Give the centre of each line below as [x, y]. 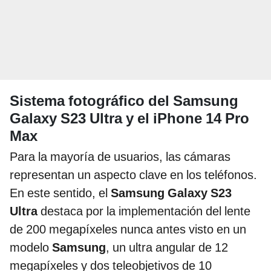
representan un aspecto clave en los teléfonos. [133, 175]
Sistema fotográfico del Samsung [124, 101]
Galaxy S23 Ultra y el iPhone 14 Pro [129, 118]
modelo [31, 247]
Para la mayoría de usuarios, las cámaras [120, 156]
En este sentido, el [60, 193]
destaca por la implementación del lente [144, 211]
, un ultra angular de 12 [167, 247]
